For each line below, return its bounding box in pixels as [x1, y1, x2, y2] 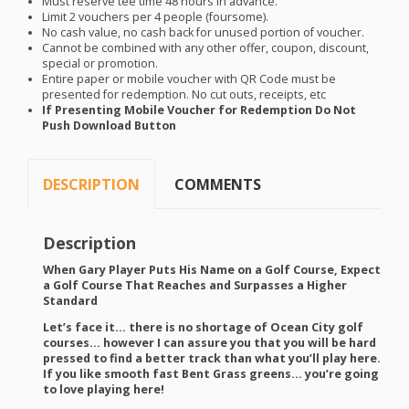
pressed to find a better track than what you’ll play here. [42, 351, 381, 367]
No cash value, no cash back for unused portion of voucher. [42, 25, 365, 41]
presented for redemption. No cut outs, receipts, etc [42, 87, 327, 103]
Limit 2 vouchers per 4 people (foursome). [42, 9, 269, 26]
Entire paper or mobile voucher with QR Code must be [42, 71, 337, 88]
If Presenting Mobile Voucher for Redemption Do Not [42, 102, 357, 119]
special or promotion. [42, 56, 159, 72]
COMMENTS [174, 173, 262, 194]
